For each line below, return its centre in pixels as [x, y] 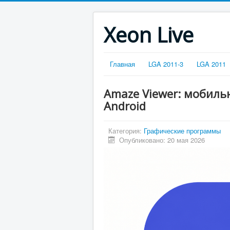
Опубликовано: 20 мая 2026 [162, 140]
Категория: [126, 131]
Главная [122, 64]
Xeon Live [149, 35]
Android [125, 106]
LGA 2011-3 [166, 64]
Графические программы [182, 131]
